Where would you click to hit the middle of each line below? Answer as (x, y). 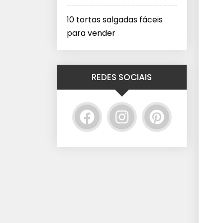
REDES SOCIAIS (122, 77)
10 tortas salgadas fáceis (115, 20)
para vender (91, 33)
